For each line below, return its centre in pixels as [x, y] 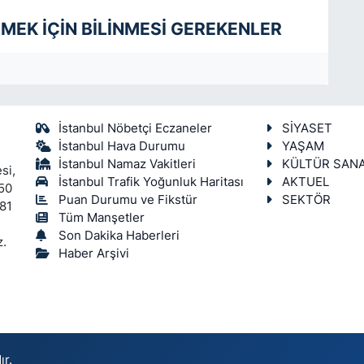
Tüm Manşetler [102, 217]
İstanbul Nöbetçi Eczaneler [136, 128]
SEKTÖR [306, 199]
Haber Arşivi [94, 253]
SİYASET [307, 128]
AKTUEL [305, 182]
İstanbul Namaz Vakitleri [128, 164]
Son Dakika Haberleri [119, 235]
